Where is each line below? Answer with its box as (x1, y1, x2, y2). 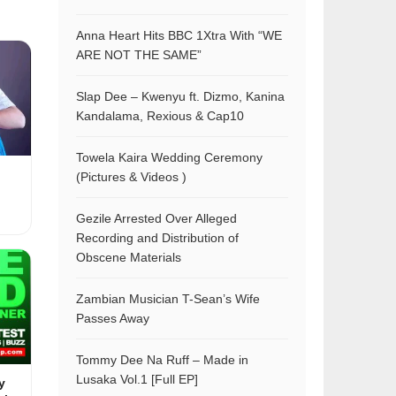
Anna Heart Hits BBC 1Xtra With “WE (76, 28, 282, 42)
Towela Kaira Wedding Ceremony (76, 150, 263, 164)
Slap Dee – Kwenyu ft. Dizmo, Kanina (76, 89, 285, 103)
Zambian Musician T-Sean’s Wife (76, 292, 260, 306)
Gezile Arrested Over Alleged (76, 211, 237, 225)
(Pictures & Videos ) (76, 170, 187, 184)
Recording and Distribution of (76, 231, 239, 245)
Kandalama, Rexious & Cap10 (76, 109, 244, 123)
